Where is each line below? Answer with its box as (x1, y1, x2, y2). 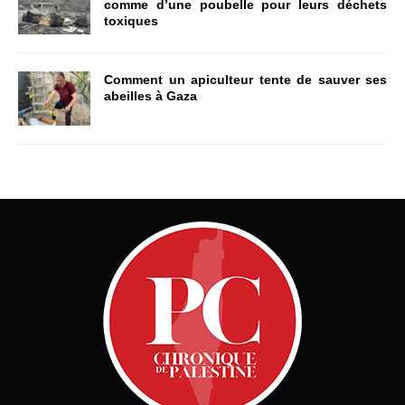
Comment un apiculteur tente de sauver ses (104, 72, 387, 88)
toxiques (104, 14, 158, 29)
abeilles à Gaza (104, 89, 197, 104)
